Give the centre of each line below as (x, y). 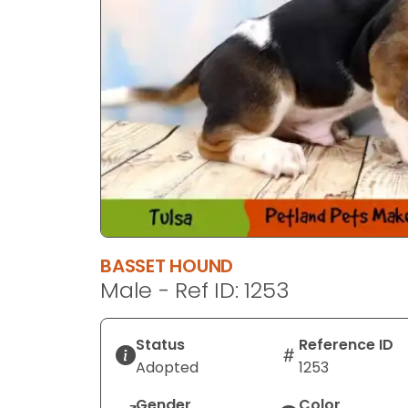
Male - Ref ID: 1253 (195, 290)
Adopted (167, 367)
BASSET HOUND (167, 265)
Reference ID (346, 344)
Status (160, 344)
